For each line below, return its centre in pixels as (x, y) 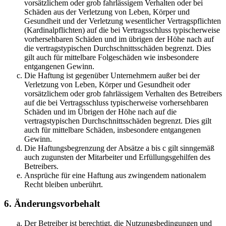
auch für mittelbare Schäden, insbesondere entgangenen (112, 130)
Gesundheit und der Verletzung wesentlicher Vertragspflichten (123, 21)
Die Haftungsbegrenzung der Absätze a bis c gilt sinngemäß (119, 148)
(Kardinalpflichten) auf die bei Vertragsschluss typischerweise (122, 30)
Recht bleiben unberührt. (64, 184)
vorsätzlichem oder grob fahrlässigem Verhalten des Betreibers (123, 93)
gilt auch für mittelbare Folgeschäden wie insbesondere (111, 57)
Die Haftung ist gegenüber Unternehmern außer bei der (112, 75)
